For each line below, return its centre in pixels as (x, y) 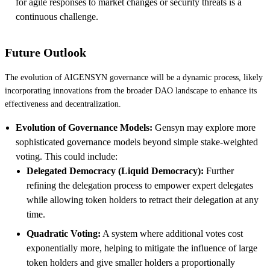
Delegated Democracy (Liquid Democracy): (115, 171)
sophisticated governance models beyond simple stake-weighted (137, 142)
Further (219, 171)
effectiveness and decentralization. (63, 104)
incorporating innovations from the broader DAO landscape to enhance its (131, 90)
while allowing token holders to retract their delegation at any (143, 199)
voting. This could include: (67, 156)
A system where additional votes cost (172, 233)
